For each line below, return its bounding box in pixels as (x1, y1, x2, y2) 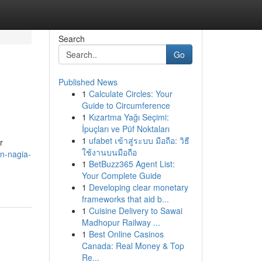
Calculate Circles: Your (88, 88, 173, 99)
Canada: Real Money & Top (81, 240, 184, 251)
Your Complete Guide (81, 170, 161, 181)
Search (58, 33, 85, 44)
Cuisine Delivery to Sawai (88, 205, 182, 216)
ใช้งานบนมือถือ (81, 146, 137, 158)
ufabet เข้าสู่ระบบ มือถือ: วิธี (88, 135, 189, 146)
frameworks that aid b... (81, 193, 169, 205)
